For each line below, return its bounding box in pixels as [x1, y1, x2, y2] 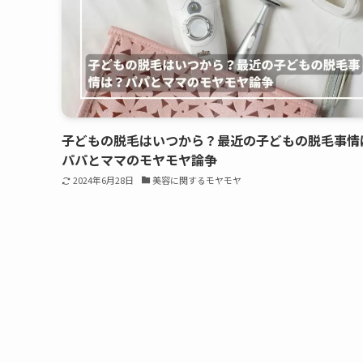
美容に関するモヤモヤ [152, 173, 242, 187]
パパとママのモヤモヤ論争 [62, 150, 217, 170]
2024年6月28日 [72, 173, 134, 187]
